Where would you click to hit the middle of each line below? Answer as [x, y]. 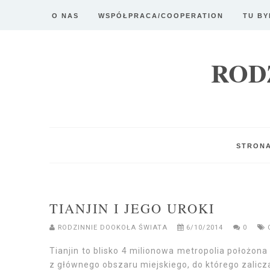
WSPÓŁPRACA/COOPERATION [161, 16]
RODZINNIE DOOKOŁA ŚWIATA [114, 228]
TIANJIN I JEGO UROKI [132, 208]
